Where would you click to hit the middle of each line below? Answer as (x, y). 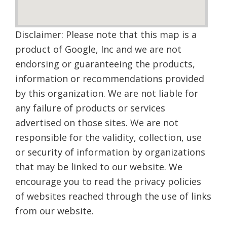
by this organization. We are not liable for (107, 93)
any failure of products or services (90, 108)
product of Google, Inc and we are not (98, 49)
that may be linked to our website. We (99, 167)
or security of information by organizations (110, 152)
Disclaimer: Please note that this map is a (106, 34)
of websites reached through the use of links (113, 196)
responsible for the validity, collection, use (108, 137)
